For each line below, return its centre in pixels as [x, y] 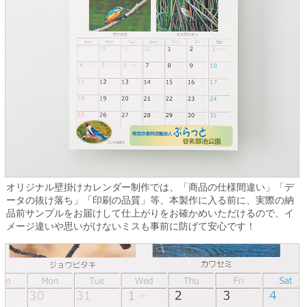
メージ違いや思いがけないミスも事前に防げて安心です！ [131, 226]
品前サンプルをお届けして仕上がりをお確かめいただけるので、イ [150, 213]
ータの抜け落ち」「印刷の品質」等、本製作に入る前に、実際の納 [150, 200]
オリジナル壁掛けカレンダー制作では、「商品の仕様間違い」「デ [150, 187]
